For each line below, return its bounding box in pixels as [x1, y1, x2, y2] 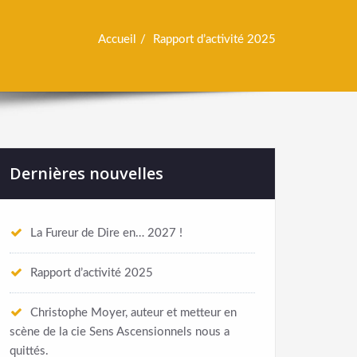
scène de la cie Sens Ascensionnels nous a [10, 326, 229, 339]
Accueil [98, 33, 136, 46]
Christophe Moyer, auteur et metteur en [30, 307, 237, 320]
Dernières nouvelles [10, 163, 163, 185]
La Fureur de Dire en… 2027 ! [30, 227, 182, 240]
